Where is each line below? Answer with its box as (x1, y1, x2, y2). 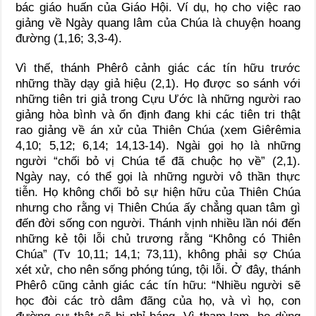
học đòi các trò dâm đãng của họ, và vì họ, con (16, 293, 300, 308)
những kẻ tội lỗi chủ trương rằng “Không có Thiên (16, 231, 300, 245)
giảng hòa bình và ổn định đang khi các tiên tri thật (16, 107, 300, 121)
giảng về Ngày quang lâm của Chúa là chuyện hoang (16, 16, 300, 30)
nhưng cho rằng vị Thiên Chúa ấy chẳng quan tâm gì (16, 200, 300, 214)
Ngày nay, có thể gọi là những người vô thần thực (16, 169, 300, 183)
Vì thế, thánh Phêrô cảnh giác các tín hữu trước (16, 61, 300, 75)
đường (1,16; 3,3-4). (16, 31, 123, 45)
